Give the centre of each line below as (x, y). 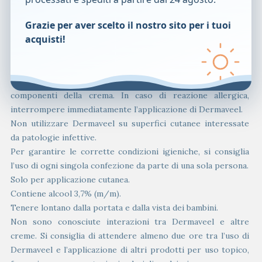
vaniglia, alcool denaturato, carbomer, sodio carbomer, (130, 15)
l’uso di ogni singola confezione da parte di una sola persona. (130, 165)
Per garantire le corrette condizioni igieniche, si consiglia (130, 151)
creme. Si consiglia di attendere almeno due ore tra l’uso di (130, 235)
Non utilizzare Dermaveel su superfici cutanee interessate (130, 123)
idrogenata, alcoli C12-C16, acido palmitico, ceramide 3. (117, 44)
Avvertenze (35, 67)
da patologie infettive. (54, 137)
